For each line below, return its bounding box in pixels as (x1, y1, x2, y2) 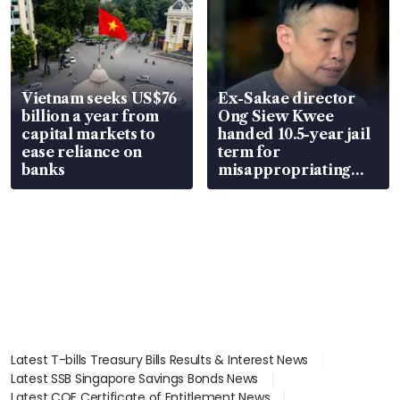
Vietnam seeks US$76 (21, 88, 177, 107)
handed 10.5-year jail (218, 124, 371, 143)
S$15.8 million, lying (218, 178, 364, 196)
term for (218, 142, 280, 161)
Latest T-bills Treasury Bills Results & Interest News (11, 350, 309, 369)
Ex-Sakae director (218, 88, 355, 107)
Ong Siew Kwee (218, 106, 334, 125)
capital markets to (21, 124, 155, 143)
